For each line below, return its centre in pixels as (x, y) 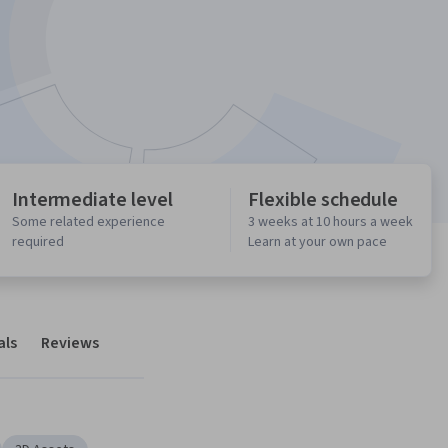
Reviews (70, 343)
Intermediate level (92, 200)
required (37, 242)
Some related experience (88, 222)
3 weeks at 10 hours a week (331, 222)
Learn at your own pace (318, 242)
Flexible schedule (323, 200)
